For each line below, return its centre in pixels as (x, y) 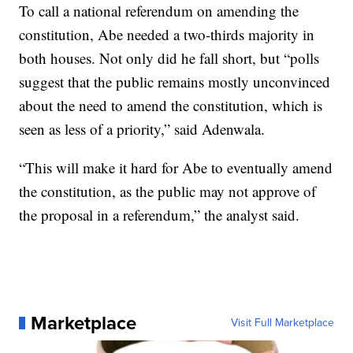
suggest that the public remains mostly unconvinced (175, 82)
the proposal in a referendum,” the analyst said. (160, 215)
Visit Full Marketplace (282, 323)
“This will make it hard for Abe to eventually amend (176, 167)
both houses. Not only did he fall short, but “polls (169, 58)
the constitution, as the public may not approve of (168, 191)
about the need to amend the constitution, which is (171, 105)
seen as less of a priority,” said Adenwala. (142, 129)
